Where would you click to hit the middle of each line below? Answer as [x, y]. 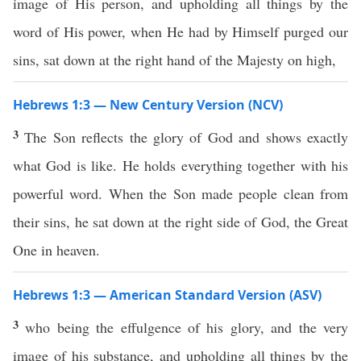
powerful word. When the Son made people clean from [180, 193]
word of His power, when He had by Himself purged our [180, 31]
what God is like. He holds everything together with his [180, 165]
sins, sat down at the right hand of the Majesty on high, [174, 60]
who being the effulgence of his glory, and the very [187, 327]
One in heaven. [56, 250]
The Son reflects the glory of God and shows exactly [187, 137]
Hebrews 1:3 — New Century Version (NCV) [148, 105]
